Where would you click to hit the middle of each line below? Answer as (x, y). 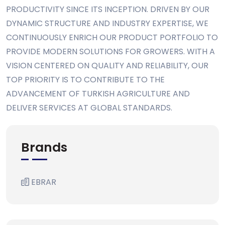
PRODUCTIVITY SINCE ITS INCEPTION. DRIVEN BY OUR (108, 9)
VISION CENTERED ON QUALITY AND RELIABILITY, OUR (107, 66)
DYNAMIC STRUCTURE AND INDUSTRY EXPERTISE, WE (107, 23)
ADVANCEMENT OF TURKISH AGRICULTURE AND (98, 94)
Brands (44, 147)
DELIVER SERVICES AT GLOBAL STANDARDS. (89, 108)
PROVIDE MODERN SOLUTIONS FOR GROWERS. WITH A (110, 51)
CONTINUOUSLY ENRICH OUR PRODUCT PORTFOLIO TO (112, 37)
